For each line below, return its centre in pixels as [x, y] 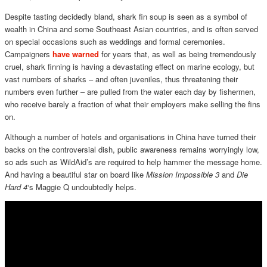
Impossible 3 [197, 174]
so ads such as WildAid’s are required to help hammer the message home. [133, 162]
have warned [75, 54]
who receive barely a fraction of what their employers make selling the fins [132, 104]
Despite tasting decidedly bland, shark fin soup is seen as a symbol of [126, 16]
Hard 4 [16, 187]
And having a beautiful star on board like [75, 174]
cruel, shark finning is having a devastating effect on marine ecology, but [129, 66]
